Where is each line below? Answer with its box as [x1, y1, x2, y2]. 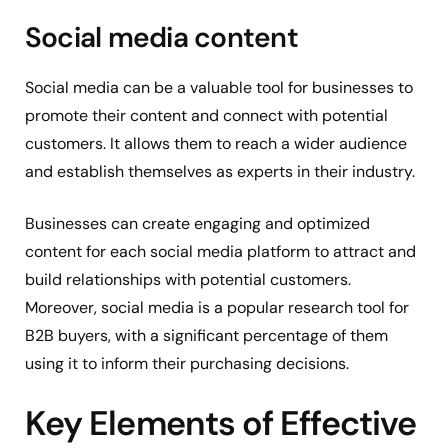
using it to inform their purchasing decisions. [25, 353, 349, 375]
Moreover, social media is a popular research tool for [25, 297, 409, 319]
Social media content [25, 18, 298, 56]
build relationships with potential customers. [25, 269, 351, 291]
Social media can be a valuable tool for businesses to [25, 77, 413, 99]
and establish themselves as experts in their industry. [25, 161, 419, 183]
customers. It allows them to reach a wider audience [25, 133, 407, 155]
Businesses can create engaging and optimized [25, 213, 370, 235]
